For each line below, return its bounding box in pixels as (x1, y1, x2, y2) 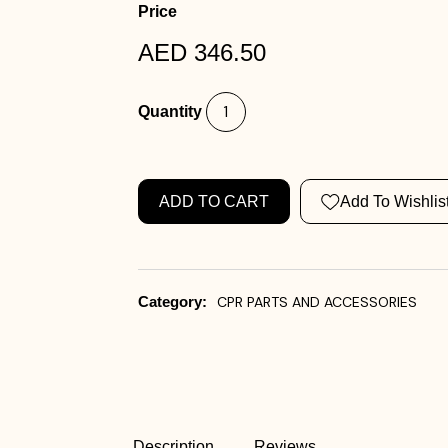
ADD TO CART (158, 193, 269, 210)
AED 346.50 (137, 39, 266, 66)
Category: (137, 293, 207, 310)
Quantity (137, 103, 202, 120)
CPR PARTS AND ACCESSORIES (216, 293, 417, 311)
